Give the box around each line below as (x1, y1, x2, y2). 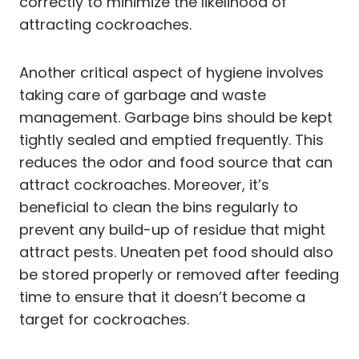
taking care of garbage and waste (19, 84, 266, 105)
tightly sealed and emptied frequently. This (19, 129, 324, 150)
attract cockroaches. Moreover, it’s (19, 174, 269, 195)
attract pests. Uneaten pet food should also (19, 241, 333, 262)
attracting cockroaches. (19, 14, 192, 34)
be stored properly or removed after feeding (19, 264, 339, 284)
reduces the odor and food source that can (19, 151, 333, 172)
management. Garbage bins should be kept (19, 107, 333, 127)
